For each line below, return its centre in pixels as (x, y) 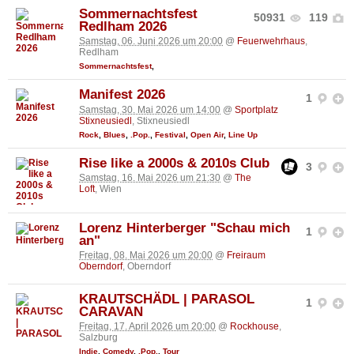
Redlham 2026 (123, 26)
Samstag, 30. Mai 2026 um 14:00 (150, 109)
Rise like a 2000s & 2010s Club (174, 163)
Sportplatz (256, 109)
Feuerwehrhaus (271, 41)
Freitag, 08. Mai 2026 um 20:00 (146, 256)
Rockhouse (254, 327)
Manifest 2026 (122, 95)
